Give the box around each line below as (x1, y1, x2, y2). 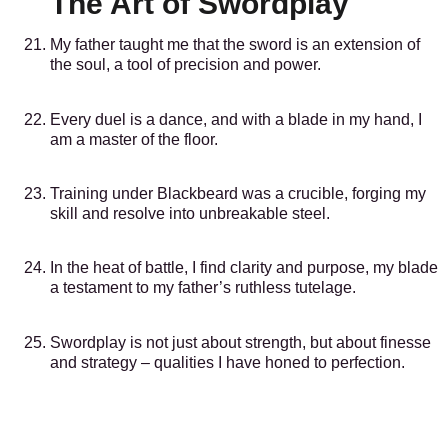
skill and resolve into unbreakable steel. (50, 205, 330, 223)
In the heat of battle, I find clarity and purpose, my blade (50, 259, 438, 277)
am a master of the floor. (50, 130, 218, 148)
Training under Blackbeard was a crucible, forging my (50, 185, 426, 203)
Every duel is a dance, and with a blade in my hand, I (50, 110, 422, 128)
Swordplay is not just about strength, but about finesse (50, 333, 431, 351)
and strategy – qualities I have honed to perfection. (50, 353, 405, 371)
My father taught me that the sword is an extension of (50, 36, 420, 54)
